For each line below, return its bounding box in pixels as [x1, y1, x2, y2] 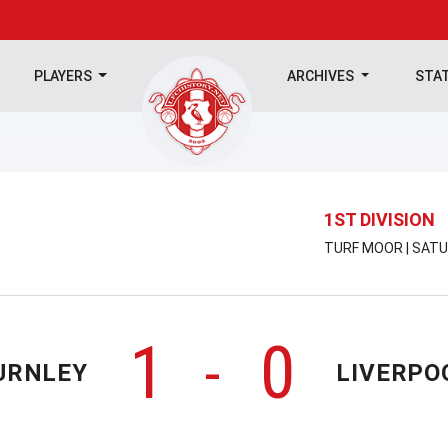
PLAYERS [33, 68, 95, 84]
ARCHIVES [287, 68, 358, 84]
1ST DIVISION [324, 208, 435, 230]
